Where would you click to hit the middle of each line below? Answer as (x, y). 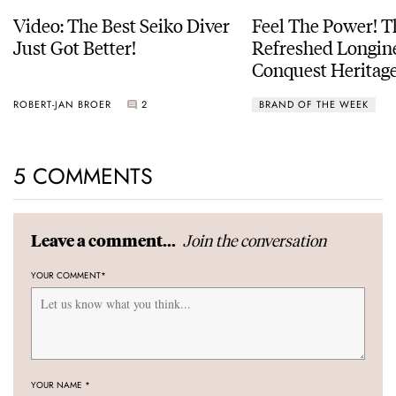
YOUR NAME (58, 385)
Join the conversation (255, 240)
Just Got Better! (75, 47)
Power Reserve (310, 91)
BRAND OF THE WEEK (314, 104)
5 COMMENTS (83, 176)
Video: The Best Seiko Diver (122, 25)
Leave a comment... (105, 240)
